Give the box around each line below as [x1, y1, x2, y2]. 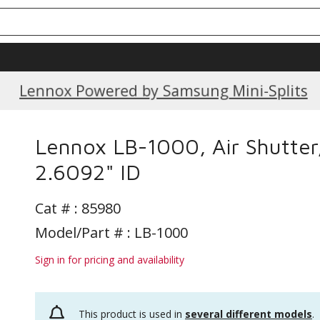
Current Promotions [90, 79, 237, 100]
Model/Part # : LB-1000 [35, 223, 188, 242]
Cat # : [35, 199, 81, 218]
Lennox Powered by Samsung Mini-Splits [41, 81, 284, 99]
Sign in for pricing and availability [35, 253, 184, 266]
